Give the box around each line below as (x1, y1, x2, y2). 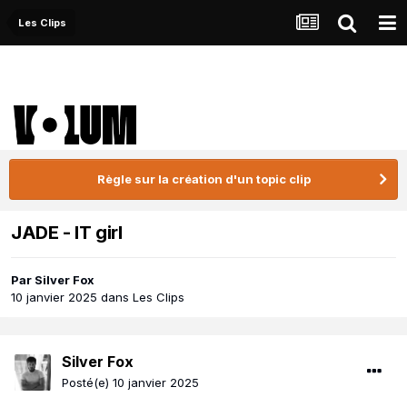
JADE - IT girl (11, 222, 123, 244)
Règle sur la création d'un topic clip (96, 172, 311, 186)
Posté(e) (62, 375, 113, 391)
